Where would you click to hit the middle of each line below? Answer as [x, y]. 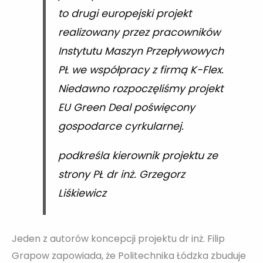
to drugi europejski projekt [124, 14]
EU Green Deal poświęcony [126, 108]
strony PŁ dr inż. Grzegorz [121, 174]
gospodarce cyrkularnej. [121, 127]
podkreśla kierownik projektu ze [138, 155]
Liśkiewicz [82, 193]
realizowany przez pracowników [139, 33]
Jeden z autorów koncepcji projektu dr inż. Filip [118, 239]
